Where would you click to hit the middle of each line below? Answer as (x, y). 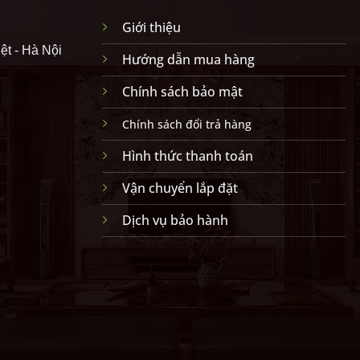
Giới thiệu (151, 27)
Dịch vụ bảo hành (175, 220)
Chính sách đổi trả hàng (186, 124)
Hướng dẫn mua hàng (188, 59)
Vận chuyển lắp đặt (180, 188)
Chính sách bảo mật (182, 92)
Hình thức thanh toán (187, 156)
